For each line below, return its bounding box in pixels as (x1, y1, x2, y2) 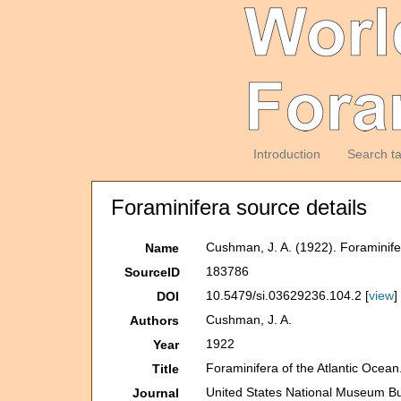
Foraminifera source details (111, 195, 367, 219)
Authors (130, 313, 180, 328)
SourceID (124, 265, 180, 279)
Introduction (252, 147, 320, 161)
